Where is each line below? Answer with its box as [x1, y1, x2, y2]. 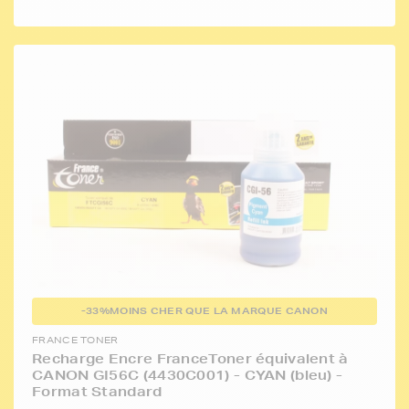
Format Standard [32, 383, 163, 401]
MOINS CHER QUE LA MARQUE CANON [110, 304, 329, 319]
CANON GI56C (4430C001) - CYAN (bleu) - [32, 367, 343, 384]
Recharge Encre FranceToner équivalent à [32, 351, 349, 368]
